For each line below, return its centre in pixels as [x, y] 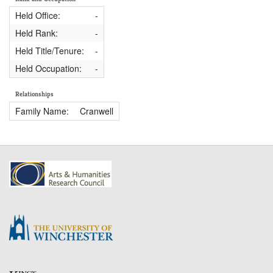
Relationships [34, 94]
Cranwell [96, 111]
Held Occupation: [48, 69]
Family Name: [42, 111]
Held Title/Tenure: [49, 51]
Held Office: [37, 16]
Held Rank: [36, 33]
